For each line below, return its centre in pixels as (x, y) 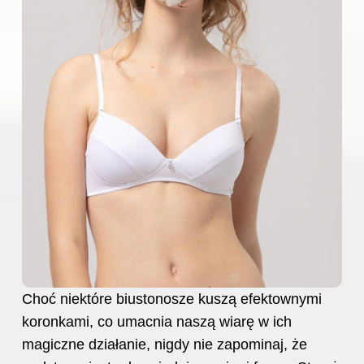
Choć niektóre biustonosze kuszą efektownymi (172, 299)
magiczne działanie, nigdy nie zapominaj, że (165, 345)
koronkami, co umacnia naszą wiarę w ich (157, 322)
